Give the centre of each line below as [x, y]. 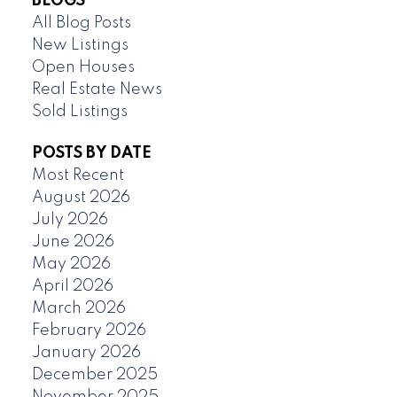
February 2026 [89, 331]
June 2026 [73, 242]
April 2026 [72, 287]
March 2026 [78, 309]
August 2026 [81, 198]
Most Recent [78, 176]
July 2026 [70, 220]
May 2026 [71, 265]
